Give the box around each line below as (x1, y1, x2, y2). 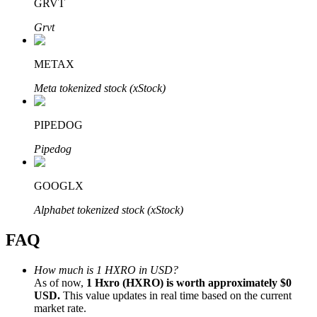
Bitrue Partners (6, 79, 72, 91)
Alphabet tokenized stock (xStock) (34, 204, 183, 217)
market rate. (34, 301, 86, 314)
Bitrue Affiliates (34, 223, 105, 235)
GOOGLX (34, 180, 83, 192)
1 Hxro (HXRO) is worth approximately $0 (86, 276, 292, 289)
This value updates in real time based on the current (60, 289, 292, 301)
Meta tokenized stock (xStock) (34, 82, 166, 95)
